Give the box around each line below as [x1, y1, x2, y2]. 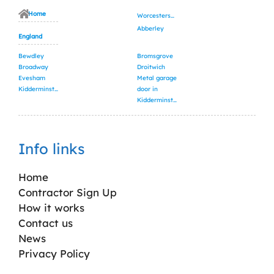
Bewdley [18, 51, 44, 60]
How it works [18, 201, 84, 214]
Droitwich [137, 62, 165, 71]
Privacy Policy [18, 246, 90, 260]
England [18, 32, 42, 40]
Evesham [18, 73, 45, 82]
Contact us [18, 216, 73, 229]
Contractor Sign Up [18, 185, 117, 199]
